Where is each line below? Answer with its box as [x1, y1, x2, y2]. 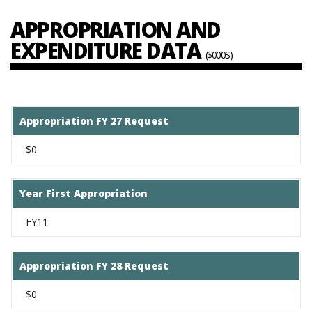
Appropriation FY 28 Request [19, 258, 169, 272]
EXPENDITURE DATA [10, 36, 205, 65]
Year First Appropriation [19, 186, 148, 200]
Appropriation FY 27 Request [19, 114, 169, 127]
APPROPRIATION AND [10, 15, 221, 44]
